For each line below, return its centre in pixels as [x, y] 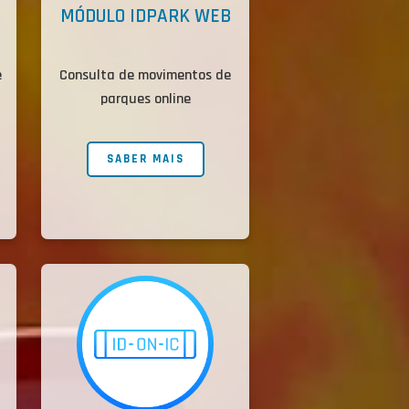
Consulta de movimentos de [146, 76]
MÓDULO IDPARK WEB [145, 16]
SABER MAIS [145, 159]
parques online [145, 100]
